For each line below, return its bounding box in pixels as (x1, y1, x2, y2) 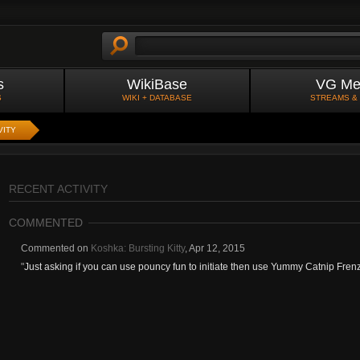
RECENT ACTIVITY (9, 182, 108, 195)
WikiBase (127, 76, 187, 92)
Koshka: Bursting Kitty (91, 243, 185, 254)
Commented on (21, 243, 91, 254)
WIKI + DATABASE (122, 93, 192, 102)
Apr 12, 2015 (189, 243, 245, 254)
